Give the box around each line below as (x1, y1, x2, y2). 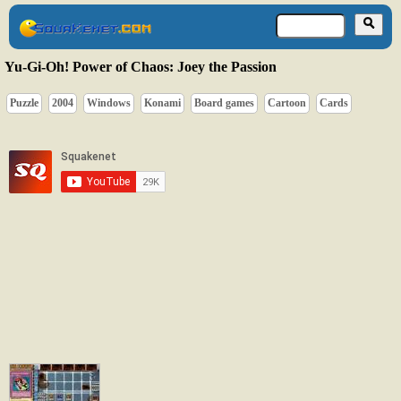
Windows (87, 96, 131, 109)
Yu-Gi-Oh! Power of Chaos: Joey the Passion (4, 58, 277, 74)
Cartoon (268, 96, 306, 109)
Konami (144, 96, 181, 109)
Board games (194, 96, 254, 109)
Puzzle (10, 96, 38, 109)
